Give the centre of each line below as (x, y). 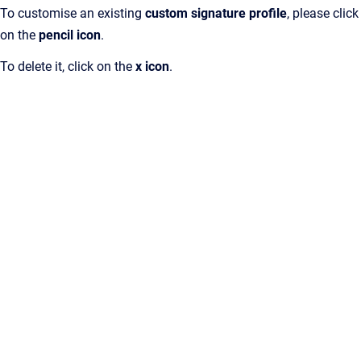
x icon (152, 66)
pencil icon (70, 35)
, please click (323, 13)
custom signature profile (216, 13)
